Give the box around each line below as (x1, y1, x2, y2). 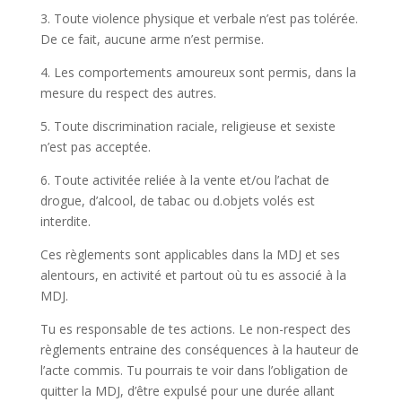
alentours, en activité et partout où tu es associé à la (39, 267, 346, 284)
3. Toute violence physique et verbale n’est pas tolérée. (39, 10, 358, 27)
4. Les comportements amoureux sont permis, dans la (39, 64, 356, 81)
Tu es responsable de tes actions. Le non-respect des (39, 320, 351, 337)
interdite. (39, 213, 91, 230)
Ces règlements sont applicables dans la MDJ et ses (39, 246, 340, 263)
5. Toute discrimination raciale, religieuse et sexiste (39, 118, 336, 135)
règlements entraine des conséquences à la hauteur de (39, 341, 359, 358)
